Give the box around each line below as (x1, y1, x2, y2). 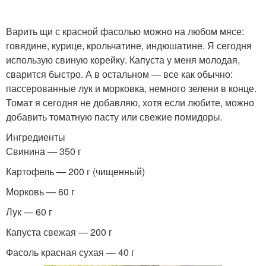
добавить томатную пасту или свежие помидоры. (6, 110, 223, 123)
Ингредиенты (6, 130, 65, 144)
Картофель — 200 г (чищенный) (6, 164, 145, 178)
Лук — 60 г (6, 205, 52, 218)
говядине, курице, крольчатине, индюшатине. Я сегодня (6, 39, 252, 52)
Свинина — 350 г (6, 144, 81, 158)
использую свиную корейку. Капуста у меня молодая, (6, 53, 240, 66)
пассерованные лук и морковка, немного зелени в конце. (6, 81, 256, 95)
